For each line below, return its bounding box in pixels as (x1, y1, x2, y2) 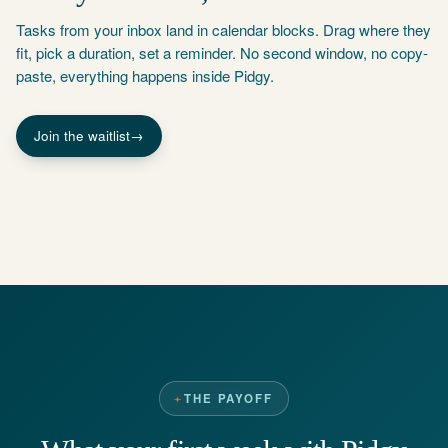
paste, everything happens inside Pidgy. (16, 65, 274, 86)
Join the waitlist (34, 126, 130, 145)
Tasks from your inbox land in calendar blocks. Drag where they (16, 19, 431, 40)
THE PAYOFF (184, 390, 273, 407)
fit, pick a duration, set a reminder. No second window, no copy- (16, 42, 428, 63)
